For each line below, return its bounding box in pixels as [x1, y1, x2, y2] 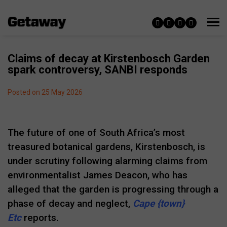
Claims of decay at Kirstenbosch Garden [8, 52, 210, 65]
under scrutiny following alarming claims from [8, 155, 207, 167]
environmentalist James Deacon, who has [8, 169, 187, 181]
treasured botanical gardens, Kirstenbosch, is [8, 141, 205, 153]
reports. [21, 212, 59, 223]
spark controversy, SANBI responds [8, 63, 187, 76]
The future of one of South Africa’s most [8, 127, 185, 138]
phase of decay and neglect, [8, 198, 133, 209]
